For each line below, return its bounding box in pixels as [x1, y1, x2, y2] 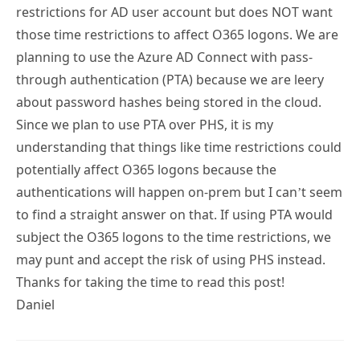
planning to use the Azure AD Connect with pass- [16, 47, 313, 66]
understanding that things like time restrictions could [16, 137, 342, 156]
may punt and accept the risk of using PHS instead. [16, 250, 325, 268]
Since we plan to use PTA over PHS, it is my [16, 115, 273, 133]
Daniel [16, 295, 55, 313]
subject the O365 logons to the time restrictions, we [16, 227, 331, 246]
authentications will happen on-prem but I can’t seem [16, 182, 342, 201]
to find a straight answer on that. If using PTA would [16, 205, 333, 223]
